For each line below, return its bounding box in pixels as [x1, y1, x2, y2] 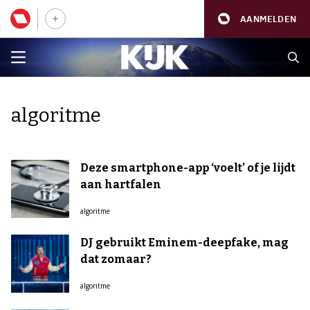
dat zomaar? [80, 253, 152, 266]
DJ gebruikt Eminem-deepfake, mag [80, 236, 289, 249]
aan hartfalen [80, 178, 161, 191]
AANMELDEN [240, 12, 296, 25]
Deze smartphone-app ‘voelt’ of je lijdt [80, 161, 295, 174]
